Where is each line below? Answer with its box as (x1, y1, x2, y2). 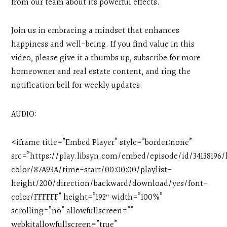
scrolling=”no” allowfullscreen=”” (11, 204, 134, 218)
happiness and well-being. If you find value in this (11, 38, 195, 52)
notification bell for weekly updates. (11, 79, 143, 93)
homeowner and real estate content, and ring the (11, 65, 191, 79)
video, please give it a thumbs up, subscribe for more (11, 52, 201, 65)
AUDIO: (11, 107, 37, 121)
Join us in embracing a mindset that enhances (11, 24, 180, 38)
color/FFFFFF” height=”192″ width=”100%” (11, 191, 163, 204)
